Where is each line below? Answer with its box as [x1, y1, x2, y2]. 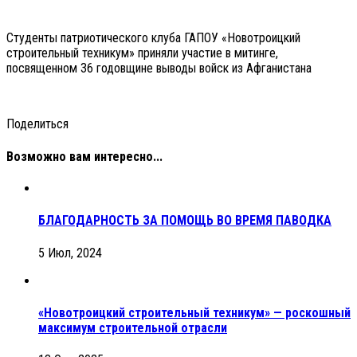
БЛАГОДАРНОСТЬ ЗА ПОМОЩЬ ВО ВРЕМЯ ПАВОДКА [38, 213, 331, 229]
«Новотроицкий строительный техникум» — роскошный [38, 304, 351, 320]
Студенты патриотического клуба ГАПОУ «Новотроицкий [6, 30, 300, 46]
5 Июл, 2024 [38, 245, 102, 261]
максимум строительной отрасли [38, 320, 227, 335]
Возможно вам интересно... [6, 148, 163, 164]
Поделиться [6, 116, 69, 132]
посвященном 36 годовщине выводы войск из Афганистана [6, 61, 312, 76]
